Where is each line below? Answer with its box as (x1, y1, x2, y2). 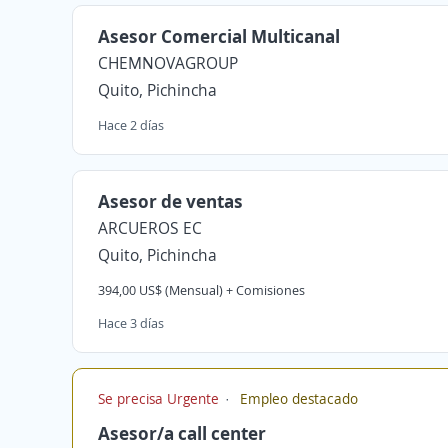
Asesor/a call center (98, 421, 266, 445)
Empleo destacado (236, 389, 358, 408)
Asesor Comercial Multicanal (98, 24, 340, 48)
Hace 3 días (98, 314, 164, 332)
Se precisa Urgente (98, 389, 223, 408)
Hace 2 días (98, 116, 164, 134)
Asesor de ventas (98, 189, 243, 213)
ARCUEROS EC (98, 217, 202, 239)
